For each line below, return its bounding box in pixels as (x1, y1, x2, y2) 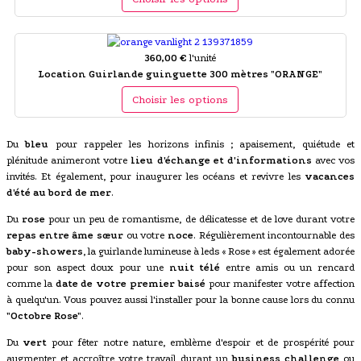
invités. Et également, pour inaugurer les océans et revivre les (6, 170, 305, 182)
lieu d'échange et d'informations (131, 154, 312, 166)
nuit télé (168, 261, 221, 273)
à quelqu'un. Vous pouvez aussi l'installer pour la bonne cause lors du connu (6, 293, 355, 305)
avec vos (311, 154, 355, 166)
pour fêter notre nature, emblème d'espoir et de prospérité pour (47, 336, 355, 348)
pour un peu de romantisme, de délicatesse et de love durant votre (45, 213, 355, 225)
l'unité (189, 52, 217, 64)
